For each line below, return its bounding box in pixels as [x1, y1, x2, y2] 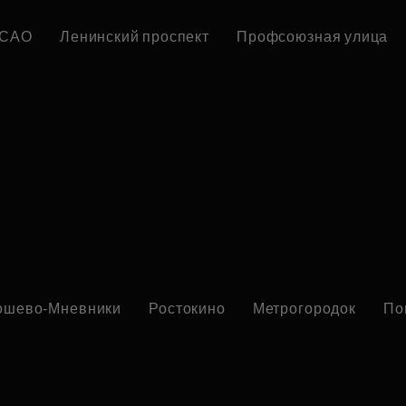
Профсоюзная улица [237, 29, 389, 45]
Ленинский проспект [59, 29, 210, 45]
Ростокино [149, 301, 226, 317]
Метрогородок [252, 301, 356, 317]
